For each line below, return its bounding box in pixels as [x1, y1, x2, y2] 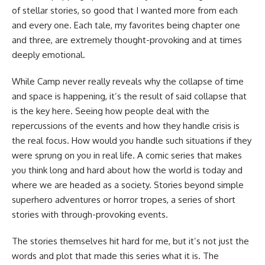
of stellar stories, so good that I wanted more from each [12, 4, 238, 16]
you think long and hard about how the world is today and [12, 164, 243, 176]
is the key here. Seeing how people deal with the [12, 105, 209, 117]
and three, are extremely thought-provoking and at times [12, 34, 242, 46]
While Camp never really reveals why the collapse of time [12, 75, 244, 87]
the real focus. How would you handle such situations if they [12, 134, 251, 146]
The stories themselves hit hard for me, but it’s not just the [12, 235, 249, 247]
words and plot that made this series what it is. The [12, 250, 219, 261]
